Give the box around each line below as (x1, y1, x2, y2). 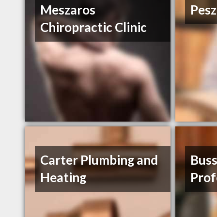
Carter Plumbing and (40, 152, 158, 168)
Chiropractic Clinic (40, 19, 147, 35)
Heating (40, 170, 87, 186)
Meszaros (40, 2, 96, 18)
